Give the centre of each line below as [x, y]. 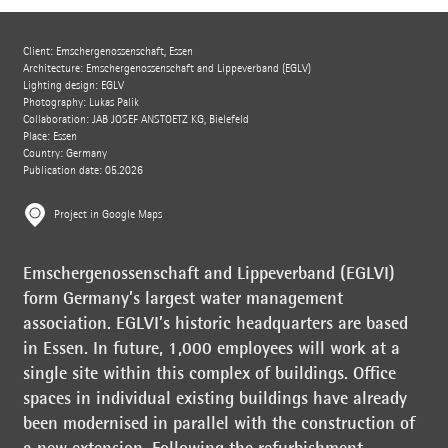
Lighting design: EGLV [73, 86]
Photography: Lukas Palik [80, 103]
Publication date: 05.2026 [82, 171]
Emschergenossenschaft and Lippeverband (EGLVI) [208, 272]
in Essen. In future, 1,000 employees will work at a [211, 347]
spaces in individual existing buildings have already [214, 397]
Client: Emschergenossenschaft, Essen [107, 52]
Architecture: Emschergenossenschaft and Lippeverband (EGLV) [166, 69]
